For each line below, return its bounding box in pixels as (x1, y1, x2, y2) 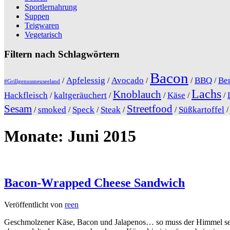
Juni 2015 (68, 126, 136, 145)
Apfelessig (66, 75, 105, 86)
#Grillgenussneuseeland (4, 79, 60, 85)
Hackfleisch (4, 90, 48, 101)
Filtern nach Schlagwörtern (4, 49, 120, 60)
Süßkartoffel (179, 105, 224, 115)
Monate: (4, 126, 68, 145)
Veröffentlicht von (4, 200, 65, 209)
